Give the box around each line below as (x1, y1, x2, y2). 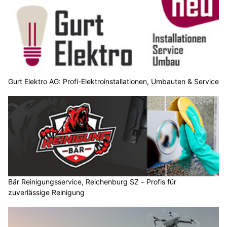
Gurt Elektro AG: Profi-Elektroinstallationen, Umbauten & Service (8, 77, 219, 86)
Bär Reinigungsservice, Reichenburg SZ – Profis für (8, 177, 176, 186)
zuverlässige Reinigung (8, 188, 85, 197)
